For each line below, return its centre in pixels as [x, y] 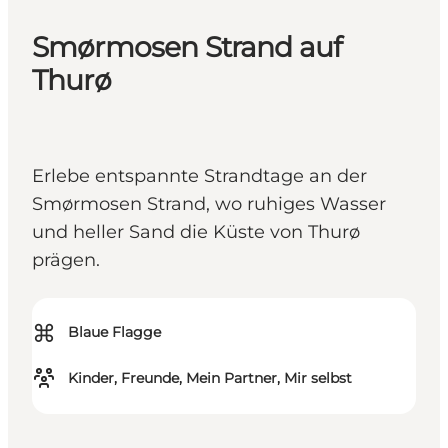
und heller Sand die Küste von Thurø [196, 232]
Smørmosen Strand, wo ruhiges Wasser [209, 204]
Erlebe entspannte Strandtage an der [199, 176]
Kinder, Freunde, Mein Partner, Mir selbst [210, 378]
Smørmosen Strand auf [187, 47]
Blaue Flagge [114, 332]
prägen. [66, 260]
